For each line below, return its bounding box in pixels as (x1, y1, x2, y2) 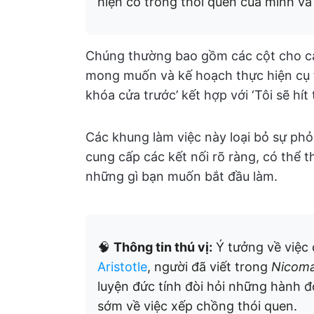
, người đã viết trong (147, 259, 271, 274)
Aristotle (97, 259, 147, 274)
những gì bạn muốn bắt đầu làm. (86, 169, 278, 184)
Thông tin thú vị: (114, 240, 212, 254)
